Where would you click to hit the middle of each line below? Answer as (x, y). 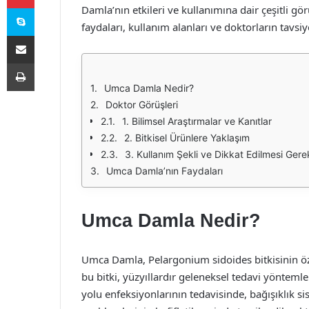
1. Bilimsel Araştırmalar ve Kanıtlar (197, 121)
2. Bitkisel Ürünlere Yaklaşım (187, 138)
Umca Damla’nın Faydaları (165, 171)
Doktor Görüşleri (142, 104)
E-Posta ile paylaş (47, 35)
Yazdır (47, 63)
